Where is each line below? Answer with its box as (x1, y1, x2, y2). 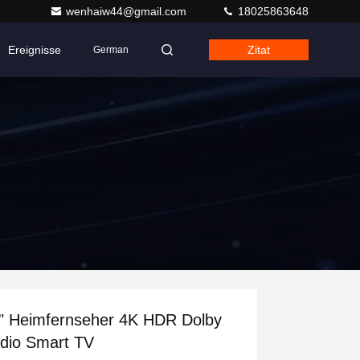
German (93, 44, 129, 55)
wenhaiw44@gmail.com (66, 5, 190, 18)
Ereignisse (8, 43, 61, 56)
